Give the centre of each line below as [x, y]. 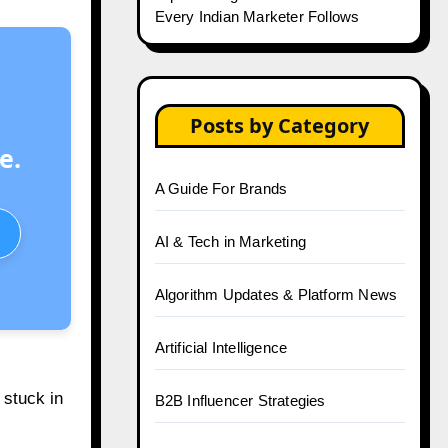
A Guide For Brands [221, 188]
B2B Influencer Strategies [240, 400]
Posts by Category [280, 125]
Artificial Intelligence [221, 347]
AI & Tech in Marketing [230, 241]
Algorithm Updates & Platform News [276, 294]
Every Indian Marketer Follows [257, 16]
